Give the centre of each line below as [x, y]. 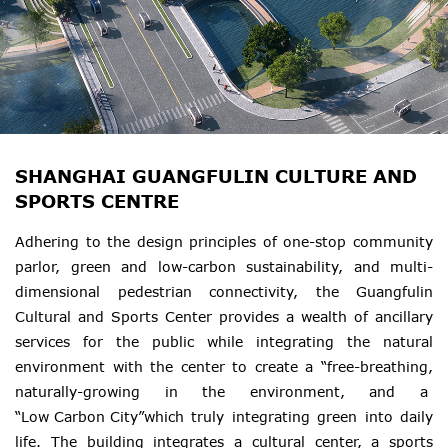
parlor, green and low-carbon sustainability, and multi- [224, 267]
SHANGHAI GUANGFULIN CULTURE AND [216, 176]
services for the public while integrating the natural [224, 342]
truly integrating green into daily [308, 417]
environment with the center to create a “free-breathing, [224, 367]
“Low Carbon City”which [99, 417]
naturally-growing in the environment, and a [224, 392]
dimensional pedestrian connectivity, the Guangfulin [224, 292]
